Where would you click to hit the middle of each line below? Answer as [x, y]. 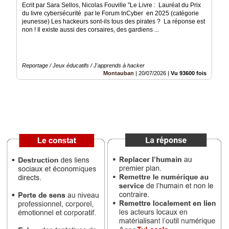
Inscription [18, 54]
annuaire [16, 61]
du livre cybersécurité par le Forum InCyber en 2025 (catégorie [110, 14]
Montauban [119, 73]
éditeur [13, 95]
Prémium [16, 35]
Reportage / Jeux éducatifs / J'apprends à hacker [83, 66]
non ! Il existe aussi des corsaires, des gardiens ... [90, 30]
